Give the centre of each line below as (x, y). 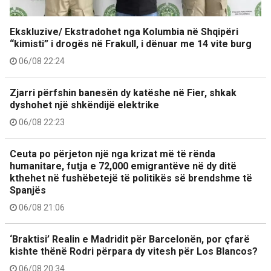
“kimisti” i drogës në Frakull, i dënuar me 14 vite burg (131, 44)
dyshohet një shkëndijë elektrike (84, 105)
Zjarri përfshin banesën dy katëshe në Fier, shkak (123, 93)
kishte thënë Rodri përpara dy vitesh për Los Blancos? (134, 251)
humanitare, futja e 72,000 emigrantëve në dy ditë (123, 166)
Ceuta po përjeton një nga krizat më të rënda (113, 154)
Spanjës (28, 190)
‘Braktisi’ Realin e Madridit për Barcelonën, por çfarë (130, 239)
